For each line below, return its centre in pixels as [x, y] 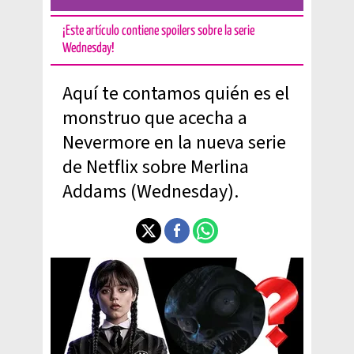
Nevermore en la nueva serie [174, 143]
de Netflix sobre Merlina [156, 167]
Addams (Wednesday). [151, 192]
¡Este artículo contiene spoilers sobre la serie [158, 31]
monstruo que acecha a [155, 118]
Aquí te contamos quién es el [176, 94]
